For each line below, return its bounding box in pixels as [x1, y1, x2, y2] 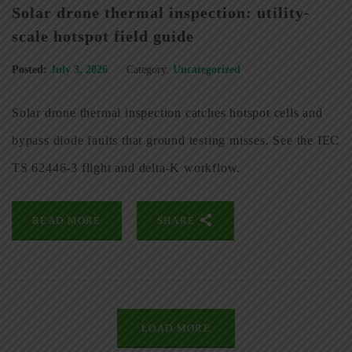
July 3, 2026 [50, 64, 111, 76]
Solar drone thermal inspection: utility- [12, 4, 310, 22]
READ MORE [32, 214, 101, 227]
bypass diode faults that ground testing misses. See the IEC [12, 134, 340, 148]
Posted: [12, 64, 47, 76]
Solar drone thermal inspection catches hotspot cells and [12, 106, 323, 120]
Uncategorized [173, 64, 240, 76]
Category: [126, 64, 170, 76]
